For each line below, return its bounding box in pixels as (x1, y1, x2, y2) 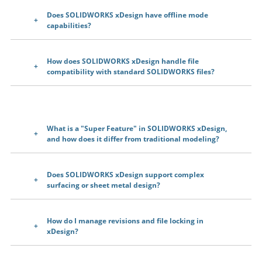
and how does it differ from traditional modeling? (47, 133, 219, 144)
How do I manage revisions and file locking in (47, 215, 204, 226)
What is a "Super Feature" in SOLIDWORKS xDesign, (47, 123, 227, 133)
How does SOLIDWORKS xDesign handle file (47, 56, 199, 66)
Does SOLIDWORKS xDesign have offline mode (47, 9, 208, 20)
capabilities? (47, 20, 91, 30)
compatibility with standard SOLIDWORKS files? (47, 66, 215, 77)
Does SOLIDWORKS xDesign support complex (47, 169, 204, 180)
